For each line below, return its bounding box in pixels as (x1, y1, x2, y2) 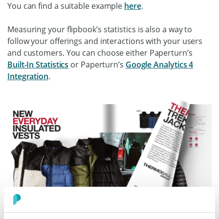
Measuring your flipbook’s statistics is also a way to (7, 23, 193, 35)
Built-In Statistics (7, 59, 69, 70)
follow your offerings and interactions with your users (7, 35, 203, 46)
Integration (7, 70, 49, 82)
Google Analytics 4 (125, 59, 194, 70)
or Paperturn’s (68, 59, 126, 70)
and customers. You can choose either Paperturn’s (7, 47, 193, 58)
